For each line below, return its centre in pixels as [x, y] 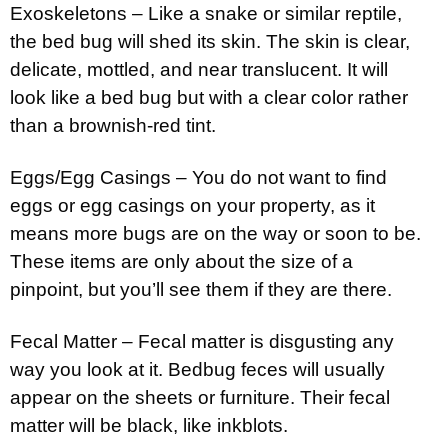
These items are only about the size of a [181, 261]
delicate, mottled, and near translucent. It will [199, 69]
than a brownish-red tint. [113, 125]
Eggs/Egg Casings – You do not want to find [198, 177]
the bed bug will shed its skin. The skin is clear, [210, 41]
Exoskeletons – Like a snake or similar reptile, [206, 13]
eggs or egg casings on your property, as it [192, 205]
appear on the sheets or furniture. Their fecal [200, 397]
